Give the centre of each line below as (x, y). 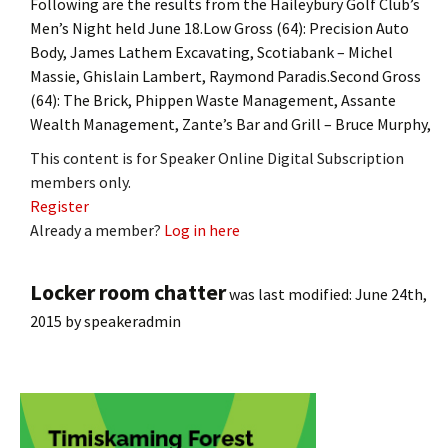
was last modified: (290, 293)
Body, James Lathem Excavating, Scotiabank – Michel (211, 51)
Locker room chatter (128, 291)
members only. (80, 181)
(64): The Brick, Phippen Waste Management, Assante (213, 99)
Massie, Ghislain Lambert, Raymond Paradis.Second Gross (225, 75)
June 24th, (391, 293)
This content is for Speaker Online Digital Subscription (217, 157)
